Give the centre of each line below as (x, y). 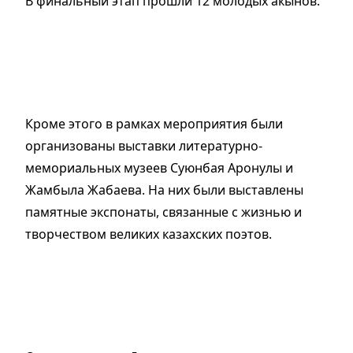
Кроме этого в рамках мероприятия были (154, 124)
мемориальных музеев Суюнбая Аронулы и (159, 168)
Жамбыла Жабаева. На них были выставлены (164, 190)
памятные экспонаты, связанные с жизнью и (163, 212)
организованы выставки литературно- (144, 146)
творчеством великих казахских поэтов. (149, 234)
